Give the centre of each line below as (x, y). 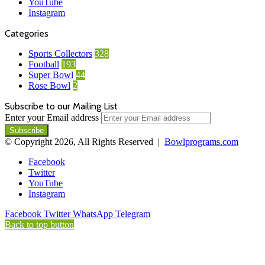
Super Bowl (51, 75)
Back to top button (39, 225)
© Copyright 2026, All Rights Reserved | (85, 142)
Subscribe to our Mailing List (61, 106)
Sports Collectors (60, 54)
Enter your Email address (52, 118)
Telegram (133, 214)
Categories (27, 34)
